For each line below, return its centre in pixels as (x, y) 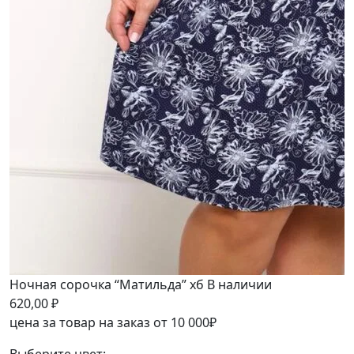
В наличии (238, 284)
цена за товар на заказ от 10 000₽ (113, 322)
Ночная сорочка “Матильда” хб (107, 284)
